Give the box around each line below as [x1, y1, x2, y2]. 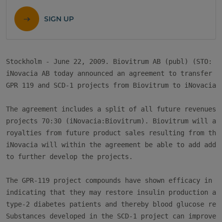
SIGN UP [44, 14, 74, 23]
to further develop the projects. [6, 153, 133, 161]
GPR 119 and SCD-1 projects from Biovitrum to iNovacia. [6, 81, 220, 89]
